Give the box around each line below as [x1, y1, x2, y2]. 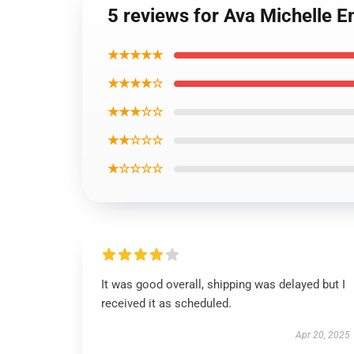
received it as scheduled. [101, 296, 232, 311]
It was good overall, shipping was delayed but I [101, 277, 345, 292]
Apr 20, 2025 [295, 330, 350, 341]
